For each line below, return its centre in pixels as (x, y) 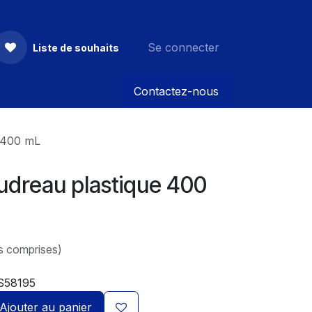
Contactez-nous (176, 91)
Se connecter (184, 47)
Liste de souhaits (76, 47)
